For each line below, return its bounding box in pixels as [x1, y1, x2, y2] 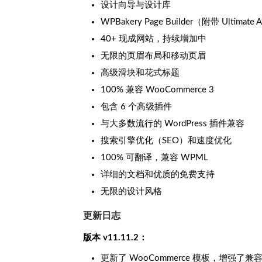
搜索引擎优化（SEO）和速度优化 [101, 136, 232, 145]
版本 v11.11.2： [83, 233, 147, 242]
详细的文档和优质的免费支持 [101, 170, 215, 179]
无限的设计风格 [101, 187, 162, 196]
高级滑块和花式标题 [101, 68, 180, 77]
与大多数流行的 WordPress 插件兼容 [101, 119, 244, 128]
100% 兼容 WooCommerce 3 [101, 85, 214, 94]
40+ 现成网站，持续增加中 [101, 34, 206, 43]
